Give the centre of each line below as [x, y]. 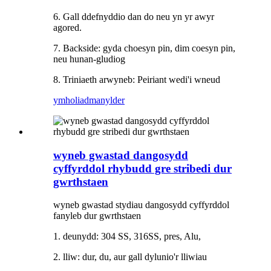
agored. [67, 28]
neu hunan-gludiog [89, 59]
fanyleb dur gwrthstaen [97, 216]
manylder [107, 100]
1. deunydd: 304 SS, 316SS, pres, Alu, [127, 237]
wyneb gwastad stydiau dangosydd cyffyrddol [141, 205]
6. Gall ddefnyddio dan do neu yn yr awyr [134, 17]
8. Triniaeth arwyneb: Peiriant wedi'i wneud [137, 80]
